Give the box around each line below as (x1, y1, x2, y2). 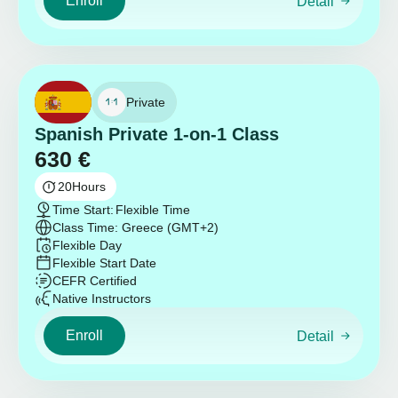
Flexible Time (115, 203, 190, 218)
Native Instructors (52, 291, 151, 306)
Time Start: (52, 203, 114, 218)
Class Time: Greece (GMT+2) (52, 220, 219, 235)
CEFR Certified (52, 274, 137, 289)
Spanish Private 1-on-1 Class (35, 124, 279, 145)
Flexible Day (52, 238, 122, 253)
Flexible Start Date (52, 256, 156, 271)
